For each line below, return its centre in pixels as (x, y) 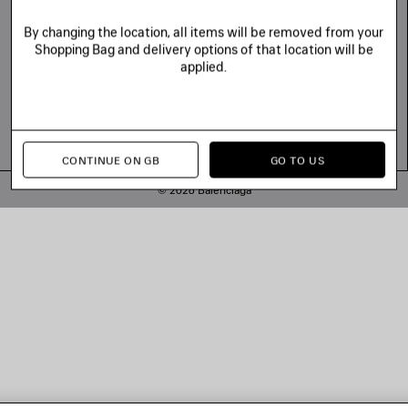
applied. (204, 66)
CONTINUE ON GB (111, 160)
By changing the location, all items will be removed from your (204, 32)
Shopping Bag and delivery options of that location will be (204, 49)
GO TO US (297, 160)
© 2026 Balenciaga (204, 190)
